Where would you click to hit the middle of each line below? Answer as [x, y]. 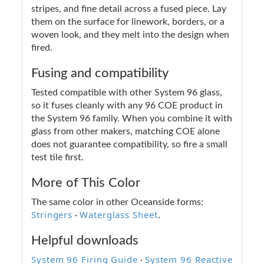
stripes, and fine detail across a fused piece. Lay [129, 9]
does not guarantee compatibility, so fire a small [129, 144]
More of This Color [86, 182]
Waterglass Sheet [119, 214]
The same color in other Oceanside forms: [117, 202]
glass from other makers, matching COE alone [126, 131]
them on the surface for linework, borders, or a [128, 22]
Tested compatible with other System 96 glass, [127, 92]
